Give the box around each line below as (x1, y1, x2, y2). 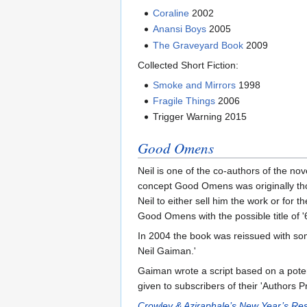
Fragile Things (153, 95, 216, 106)
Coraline (153, 7, 190, 19)
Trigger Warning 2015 (153, 111, 247, 123)
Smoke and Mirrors (153, 79, 236, 90)
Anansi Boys (153, 23, 207, 35)
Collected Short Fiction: (138, 59, 238, 71)
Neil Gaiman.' (138, 245, 196, 257)
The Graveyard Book (153, 39, 244, 51)
